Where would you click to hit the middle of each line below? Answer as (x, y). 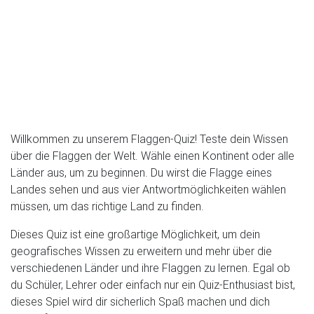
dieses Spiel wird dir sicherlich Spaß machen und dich (140, 301)
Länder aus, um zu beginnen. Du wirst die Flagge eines (141, 172)
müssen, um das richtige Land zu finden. (107, 206)
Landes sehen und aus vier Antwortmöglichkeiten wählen (148, 189)
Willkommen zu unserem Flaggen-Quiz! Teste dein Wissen (149, 139)
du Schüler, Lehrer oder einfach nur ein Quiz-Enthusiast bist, (153, 285)
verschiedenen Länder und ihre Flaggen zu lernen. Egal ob (150, 268)
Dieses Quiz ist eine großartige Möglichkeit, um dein (135, 234)
